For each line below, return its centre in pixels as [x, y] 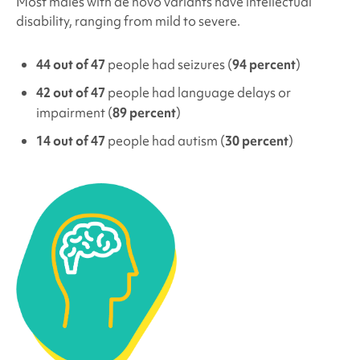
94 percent [264, 64]
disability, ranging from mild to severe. [128, 20]
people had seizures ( [168, 64]
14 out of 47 [70, 140]
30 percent [256, 140]
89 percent [144, 112]
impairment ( [74, 112]
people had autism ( [165, 140]
